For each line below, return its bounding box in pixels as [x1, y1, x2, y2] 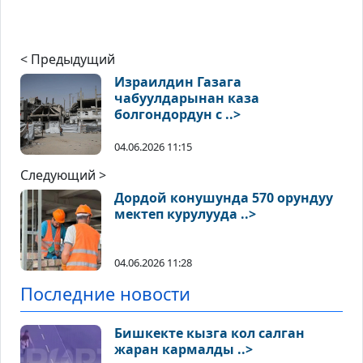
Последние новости [20, 282, 190, 306]
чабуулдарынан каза [114, 89, 259, 108]
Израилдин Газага [114, 73, 241, 92]
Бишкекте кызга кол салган [114, 324, 305, 343]
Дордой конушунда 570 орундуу [114, 189, 333, 207]
